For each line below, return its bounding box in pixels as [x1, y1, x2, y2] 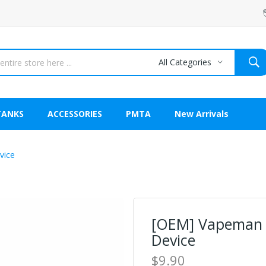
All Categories [159, 56, 211, 68]
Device [151, 230, 195, 250]
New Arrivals [175, 108, 229, 119]
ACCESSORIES [47, 108, 102, 119]
